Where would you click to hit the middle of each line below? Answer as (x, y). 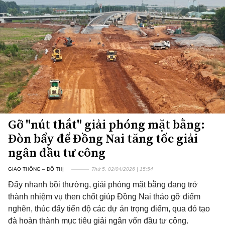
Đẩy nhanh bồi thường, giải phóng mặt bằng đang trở (103, 185)
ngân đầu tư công (57, 152)
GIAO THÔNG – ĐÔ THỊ (36, 169)
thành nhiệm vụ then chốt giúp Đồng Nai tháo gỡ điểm (104, 197)
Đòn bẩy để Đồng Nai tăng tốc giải (103, 138)
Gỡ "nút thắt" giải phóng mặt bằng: (106, 124)
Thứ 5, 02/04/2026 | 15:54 (122, 169)
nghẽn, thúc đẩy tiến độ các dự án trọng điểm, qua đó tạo (109, 209)
